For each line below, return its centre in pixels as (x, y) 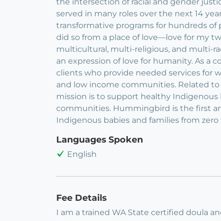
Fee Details (81, 198)
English (82, 154)
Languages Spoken (100, 140)
